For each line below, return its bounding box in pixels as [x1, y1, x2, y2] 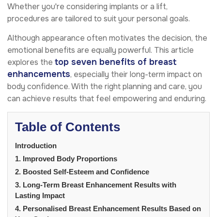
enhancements [7, 68, 70, 79]
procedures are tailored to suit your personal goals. [7, 13, 190, 24]
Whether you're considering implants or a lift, [7, 1, 168, 12]
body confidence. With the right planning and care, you [7, 81, 202, 92]
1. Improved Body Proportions [15, 154, 117, 163]
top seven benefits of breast [55, 56, 176, 67]
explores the [7, 57, 55, 67]
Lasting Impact [15, 191, 65, 200]
